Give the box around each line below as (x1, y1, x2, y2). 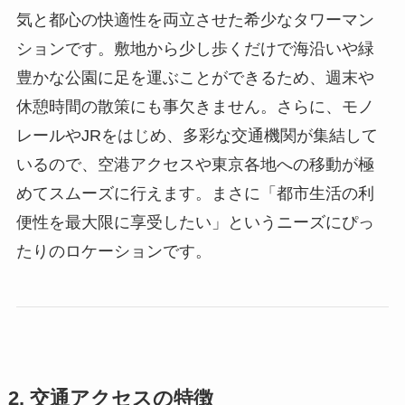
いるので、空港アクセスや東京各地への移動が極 (15, 155, 374, 174)
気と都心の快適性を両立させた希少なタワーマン (15, 10, 374, 29)
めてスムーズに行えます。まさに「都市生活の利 (15, 184, 374, 202)
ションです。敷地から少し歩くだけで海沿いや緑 (15, 39, 374, 58)
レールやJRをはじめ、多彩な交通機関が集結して (15, 126, 378, 145)
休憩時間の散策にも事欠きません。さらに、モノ (15, 97, 374, 116)
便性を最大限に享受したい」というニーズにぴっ (15, 212, 374, 231)
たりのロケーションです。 (15, 241, 212, 260)
